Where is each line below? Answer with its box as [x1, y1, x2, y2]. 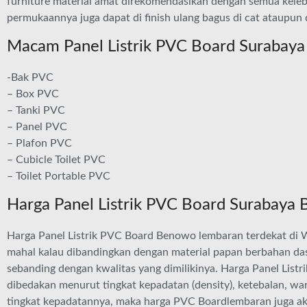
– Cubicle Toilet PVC [7, 154, 106, 165]
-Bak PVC [7, 72, 53, 83]
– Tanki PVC [7, 105, 65, 116]
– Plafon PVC [7, 138, 72, 149]
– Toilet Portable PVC [7, 171, 110, 182]
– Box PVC [7, 88, 59, 99]
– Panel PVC [7, 121, 67, 132]
